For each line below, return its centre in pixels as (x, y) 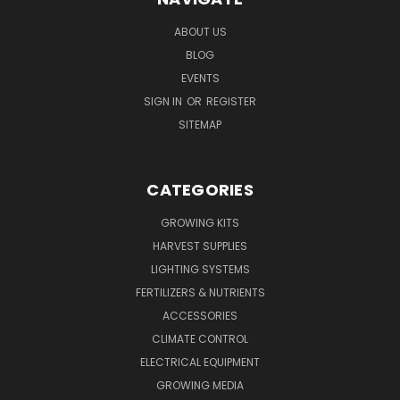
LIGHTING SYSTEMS (200, 269)
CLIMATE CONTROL (200, 338)
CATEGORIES (200, 189)
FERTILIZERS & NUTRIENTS (200, 292)
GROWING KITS (200, 222)
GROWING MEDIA (200, 385)
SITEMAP (200, 124)
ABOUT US (200, 31)
